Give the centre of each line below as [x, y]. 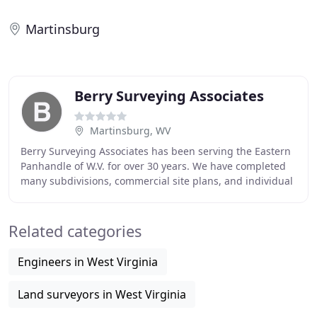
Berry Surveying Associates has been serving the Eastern [156, 151]
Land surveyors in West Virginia [102, 294]
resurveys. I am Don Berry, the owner [109, 196]
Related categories [75, 231]
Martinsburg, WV [130, 131]
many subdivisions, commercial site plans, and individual [157, 181]
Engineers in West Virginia [88, 262]
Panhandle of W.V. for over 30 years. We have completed [153, 166]
